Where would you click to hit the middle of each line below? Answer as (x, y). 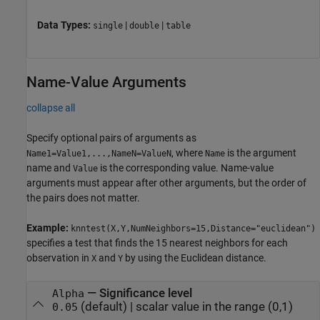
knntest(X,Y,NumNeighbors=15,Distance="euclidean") (193, 229)
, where (188, 153)
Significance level (145, 294)
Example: (49, 228)
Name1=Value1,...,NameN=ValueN (99, 154)
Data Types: (65, 25)
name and (50, 168)
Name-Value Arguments (106, 82)
